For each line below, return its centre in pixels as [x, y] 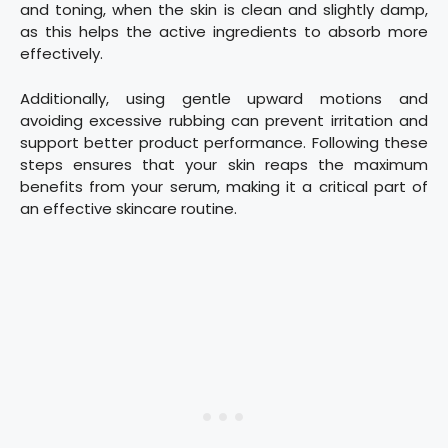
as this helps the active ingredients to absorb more [224, 32]
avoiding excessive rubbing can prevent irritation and [224, 120]
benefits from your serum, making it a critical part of [224, 186]
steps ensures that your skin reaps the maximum [224, 164]
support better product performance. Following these [224, 142]
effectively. [61, 54]
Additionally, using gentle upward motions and [224, 98]
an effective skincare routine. [128, 208]
